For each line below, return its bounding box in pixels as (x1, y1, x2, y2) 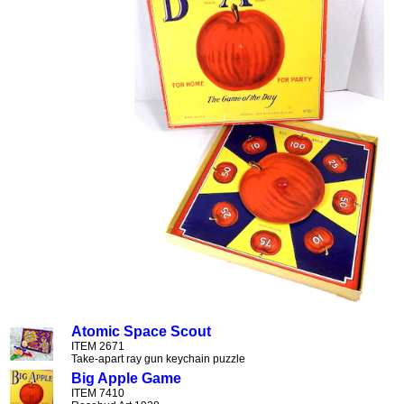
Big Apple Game (71, 371, 181, 386)
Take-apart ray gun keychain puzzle (71, 353, 245, 365)
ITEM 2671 (71, 340, 124, 353)
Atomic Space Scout (71, 324, 211, 339)
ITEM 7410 (71, 387, 124, 399)
